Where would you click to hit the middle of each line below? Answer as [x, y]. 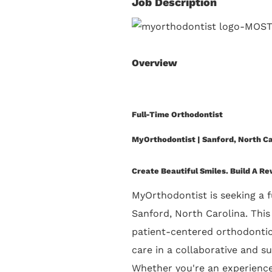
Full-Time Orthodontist [177, 114]
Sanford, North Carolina [189, 213]
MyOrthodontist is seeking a [199, 195]
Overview [155, 63]
